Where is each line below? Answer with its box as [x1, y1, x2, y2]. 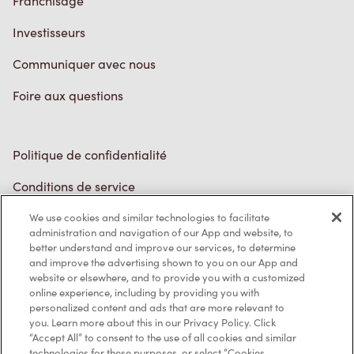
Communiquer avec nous [13, 55, 156, 73]
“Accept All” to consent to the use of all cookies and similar [29, 330, 297, 345]
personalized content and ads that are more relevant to [29, 300, 285, 314]
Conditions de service [13, 178, 135, 195]
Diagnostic [13, 273, 74, 290]
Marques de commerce [13, 209, 147, 227]
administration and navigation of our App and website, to [29, 225, 294, 239]
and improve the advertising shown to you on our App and [29, 255, 299, 269]
